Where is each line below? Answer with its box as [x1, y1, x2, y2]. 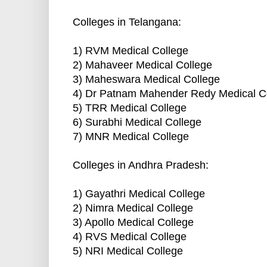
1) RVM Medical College [73, 45, 188, 57]
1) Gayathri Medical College [73, 188, 205, 200]
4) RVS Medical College [73, 231, 187, 243]
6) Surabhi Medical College [73, 116, 201, 129]
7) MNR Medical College [73, 131, 189, 143]
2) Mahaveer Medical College [73, 59, 212, 72]
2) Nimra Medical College [73, 202, 193, 215]
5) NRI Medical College [73, 245, 183, 257]
